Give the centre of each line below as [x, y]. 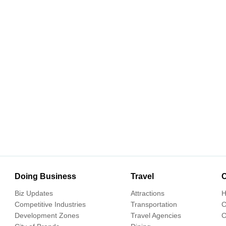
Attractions [148, 193]
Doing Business [45, 176]
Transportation [154, 204]
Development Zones [47, 215]
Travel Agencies [156, 215]
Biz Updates [34, 193]
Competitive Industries [50, 204]
